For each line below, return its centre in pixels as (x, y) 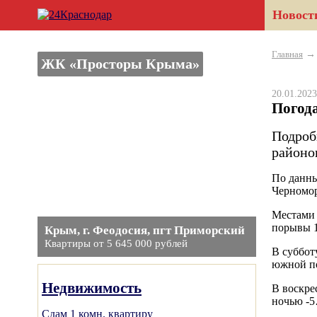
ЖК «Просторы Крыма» (120, 64)
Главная (287, 54)
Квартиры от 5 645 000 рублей (116, 243)
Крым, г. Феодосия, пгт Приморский (145, 230)
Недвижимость (92, 288)
